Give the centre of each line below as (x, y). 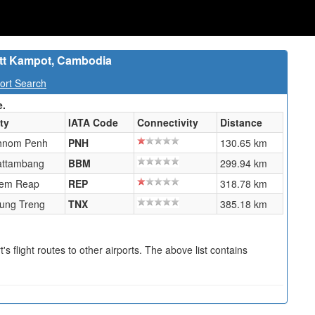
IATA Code (93, 122)
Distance (241, 122)
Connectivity (168, 122)
